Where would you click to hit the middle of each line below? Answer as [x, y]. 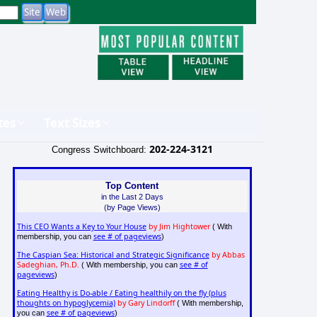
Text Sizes [72, 122]
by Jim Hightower [179, 227]
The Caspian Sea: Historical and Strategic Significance [113, 255]
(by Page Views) [132, 207]
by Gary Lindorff [146, 303]
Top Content [132, 185]
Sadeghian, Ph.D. [48, 265]
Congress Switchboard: [100, 149]
